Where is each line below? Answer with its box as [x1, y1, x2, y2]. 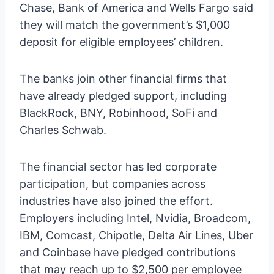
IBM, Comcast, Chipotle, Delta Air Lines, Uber [20, 228, 253, 242]
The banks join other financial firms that [20, 72, 227, 85]
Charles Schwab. [20, 123, 106, 136]
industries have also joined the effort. [20, 194, 213, 207]
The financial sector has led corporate [20, 160, 217, 173]
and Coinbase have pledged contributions [20, 245, 235, 259]
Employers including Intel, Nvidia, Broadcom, [20, 211, 251, 224]
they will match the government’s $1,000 [20, 18, 230, 31]
